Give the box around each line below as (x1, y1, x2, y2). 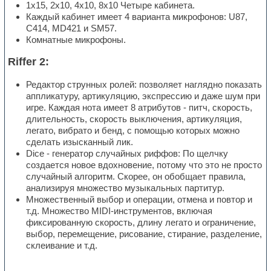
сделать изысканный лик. (26, 137, 134, 148)
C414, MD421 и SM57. (26, 23, 117, 34)
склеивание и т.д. (26, 240, 98, 251)
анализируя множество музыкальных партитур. (26, 183, 225, 194)
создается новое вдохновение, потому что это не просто (26, 160, 263, 171)
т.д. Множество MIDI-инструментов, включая (26, 206, 213, 217)
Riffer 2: (8, 56, 50, 68)
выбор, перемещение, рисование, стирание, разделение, (26, 229, 263, 240)
